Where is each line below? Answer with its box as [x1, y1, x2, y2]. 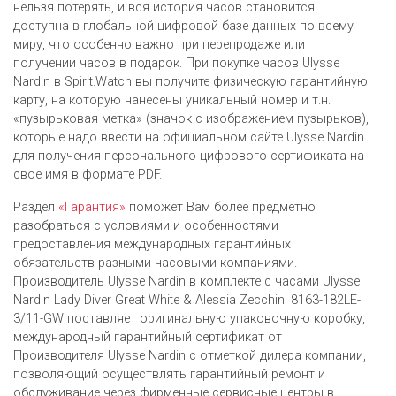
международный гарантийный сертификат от [13, 329, 282, 345]
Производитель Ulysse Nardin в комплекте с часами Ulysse [13, 273, 360, 289]
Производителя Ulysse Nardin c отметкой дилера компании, [13, 347, 366, 363]
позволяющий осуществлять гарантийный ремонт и [13, 366, 325, 382]
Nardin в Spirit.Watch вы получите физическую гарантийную [13, 73, 368, 89]
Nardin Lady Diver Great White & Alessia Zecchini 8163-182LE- [13, 292, 361, 308]
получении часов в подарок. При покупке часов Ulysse [13, 55, 339, 71]
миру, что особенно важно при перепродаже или [13, 36, 305, 52]
